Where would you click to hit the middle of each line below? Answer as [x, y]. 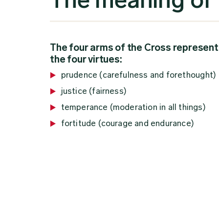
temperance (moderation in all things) [133, 107]
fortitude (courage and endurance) [128, 123]
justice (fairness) [94, 91]
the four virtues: [86, 59]
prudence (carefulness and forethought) [139, 75]
